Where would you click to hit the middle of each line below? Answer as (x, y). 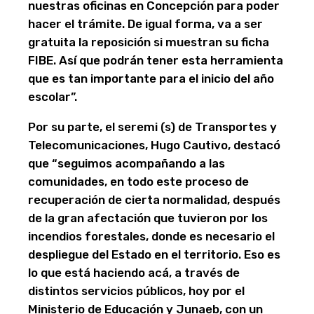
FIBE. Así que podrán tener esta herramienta (156, 61)
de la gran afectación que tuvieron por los (148, 218)
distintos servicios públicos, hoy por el (136, 291)
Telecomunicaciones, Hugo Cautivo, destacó (154, 145)
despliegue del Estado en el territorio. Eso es (154, 255)
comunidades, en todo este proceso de (138, 182)
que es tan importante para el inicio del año (151, 79)
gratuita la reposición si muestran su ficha (149, 42)
